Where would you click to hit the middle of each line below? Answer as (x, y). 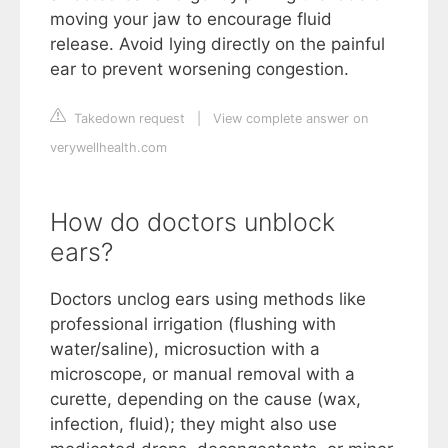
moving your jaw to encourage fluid (191, 19)
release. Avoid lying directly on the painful (217, 44)
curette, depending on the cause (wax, (205, 399)
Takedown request (127, 119)
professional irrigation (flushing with (193, 324)
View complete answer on (290, 119)
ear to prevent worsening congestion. (199, 69)
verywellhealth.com (108, 148)
